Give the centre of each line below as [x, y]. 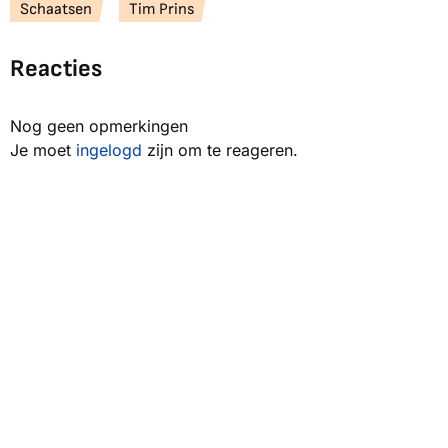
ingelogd [109, 150]
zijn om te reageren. [220, 150]
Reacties [56, 69]
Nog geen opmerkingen [99, 126]
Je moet [43, 150]
